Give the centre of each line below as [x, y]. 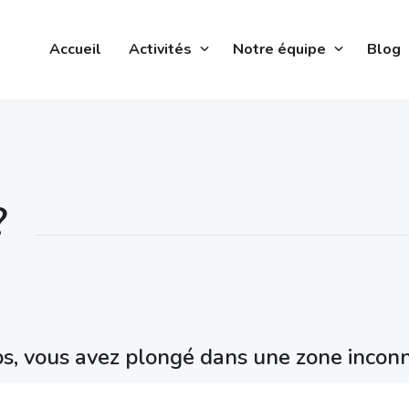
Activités [160, 49]
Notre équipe [279, 49]
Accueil [75, 49]
